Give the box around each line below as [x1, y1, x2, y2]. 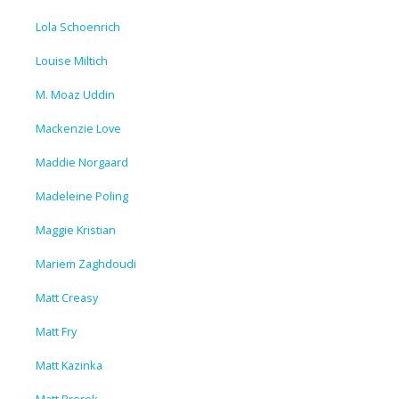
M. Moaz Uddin [36, 85, 115, 102]
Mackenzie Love [36, 119, 121, 136]
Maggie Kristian [36, 221, 116, 238]
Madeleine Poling [36, 187, 128, 204]
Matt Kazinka [36, 356, 102, 373]
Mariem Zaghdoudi [36, 255, 136, 272]
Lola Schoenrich [36, 18, 120, 35]
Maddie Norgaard [36, 153, 128, 170]
